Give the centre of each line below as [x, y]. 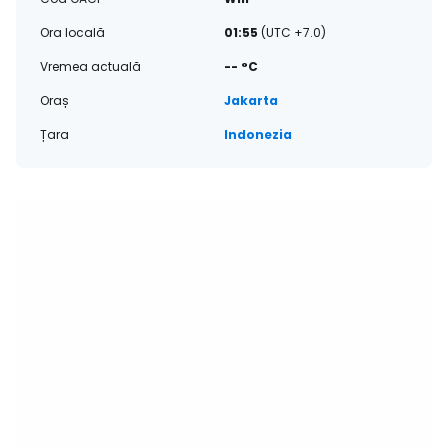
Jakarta [251, 100]
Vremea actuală [90, 66]
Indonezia [258, 134]
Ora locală [72, 32]
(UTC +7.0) [293, 32]
